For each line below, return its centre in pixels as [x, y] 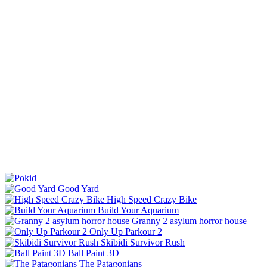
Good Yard [78, 188]
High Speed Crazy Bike [152, 199]
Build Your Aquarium [138, 210]
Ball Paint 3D [94, 253]
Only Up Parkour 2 [126, 231]
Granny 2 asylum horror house [189, 221]
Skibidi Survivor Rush [143, 242]
